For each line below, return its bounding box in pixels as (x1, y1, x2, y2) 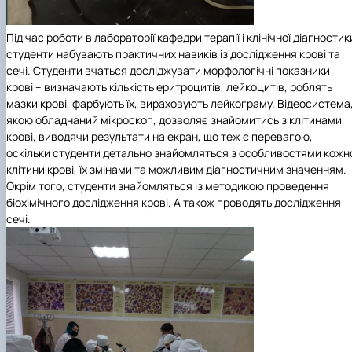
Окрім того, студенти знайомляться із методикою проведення (6, 178, 329, 194)
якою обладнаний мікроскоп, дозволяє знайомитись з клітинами (6, 112, 342, 128)
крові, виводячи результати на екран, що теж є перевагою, (6, 129, 313, 145)
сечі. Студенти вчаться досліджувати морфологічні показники (6, 63, 330, 79)
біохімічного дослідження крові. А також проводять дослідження (6, 195, 341, 211)
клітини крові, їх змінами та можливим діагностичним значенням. (6, 162, 346, 178)
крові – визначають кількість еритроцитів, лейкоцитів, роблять (6, 79, 332, 95)
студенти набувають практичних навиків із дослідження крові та (6, 46, 340, 62)
